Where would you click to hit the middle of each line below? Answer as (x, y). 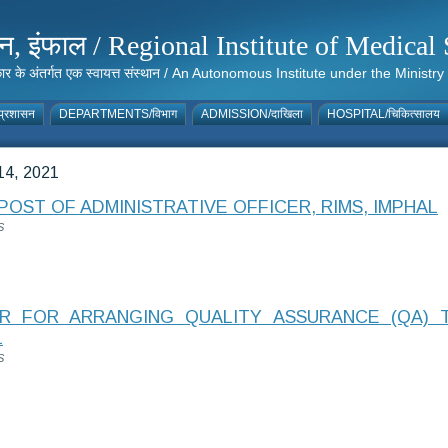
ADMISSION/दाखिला (252, 114)
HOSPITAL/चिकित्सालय (383, 114)
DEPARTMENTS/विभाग (118, 114)
